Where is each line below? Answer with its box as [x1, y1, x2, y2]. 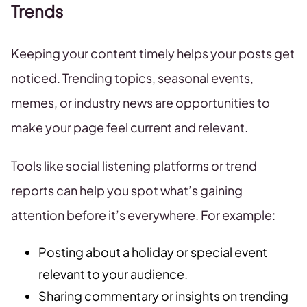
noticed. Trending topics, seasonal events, [11, 70, 254, 86]
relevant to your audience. [38, 266, 188, 282]
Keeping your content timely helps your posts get [11, 45, 295, 62]
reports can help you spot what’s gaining [11, 182, 243, 199]
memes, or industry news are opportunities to [11, 95, 270, 111]
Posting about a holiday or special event [38, 244, 267, 260]
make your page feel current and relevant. [11, 119, 248, 136]
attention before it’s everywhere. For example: [11, 207, 275, 223]
